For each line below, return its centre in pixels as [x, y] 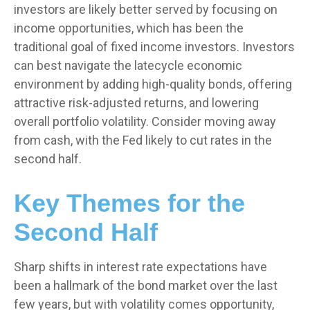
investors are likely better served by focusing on [146, 9]
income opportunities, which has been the [129, 28]
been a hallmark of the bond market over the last [146, 285]
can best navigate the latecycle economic [128, 65]
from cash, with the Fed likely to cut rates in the [143, 140]
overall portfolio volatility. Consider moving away [145, 121]
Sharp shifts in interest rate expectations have [140, 267]
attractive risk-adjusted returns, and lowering [136, 103]
